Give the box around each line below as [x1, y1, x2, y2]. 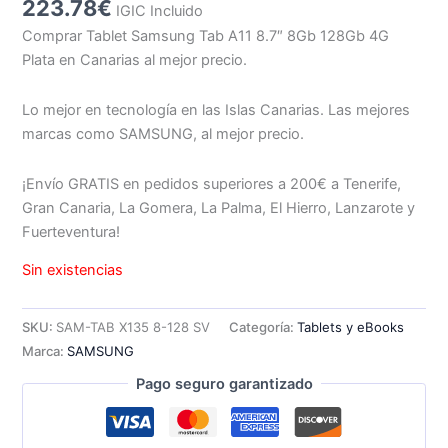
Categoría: [229, 319, 298, 336]
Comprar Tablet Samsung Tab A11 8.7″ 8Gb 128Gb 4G [22, 27, 390, 46]
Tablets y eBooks [297, 319, 405, 336]
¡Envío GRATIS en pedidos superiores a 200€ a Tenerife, [22, 174, 402, 193]
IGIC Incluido [116, 2, 204, 21]
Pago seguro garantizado [135, 374, 313, 393]
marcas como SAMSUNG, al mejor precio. [22, 125, 305, 143]
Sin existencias [22, 261, 124, 280]
